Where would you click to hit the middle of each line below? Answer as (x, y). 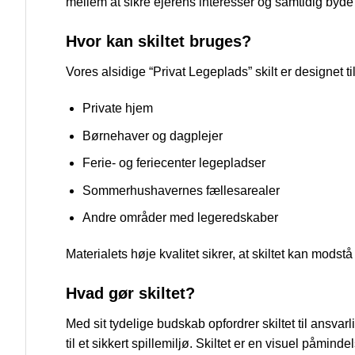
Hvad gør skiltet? (130, 293)
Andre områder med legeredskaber (180, 218)
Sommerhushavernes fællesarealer (181, 190)
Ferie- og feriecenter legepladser (174, 163)
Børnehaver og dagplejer (152, 136)
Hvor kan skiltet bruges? (158, 42)
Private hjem (117, 108)
